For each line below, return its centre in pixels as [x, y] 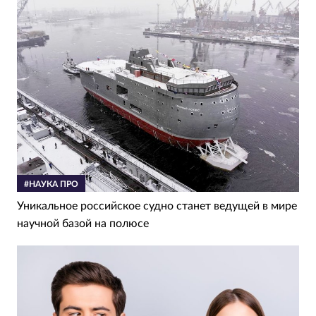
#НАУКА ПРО [51, 184]
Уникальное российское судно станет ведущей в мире [157, 206]
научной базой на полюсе [83, 224]
